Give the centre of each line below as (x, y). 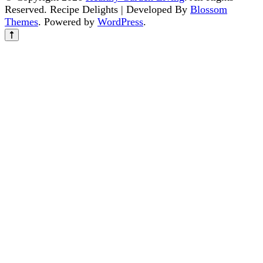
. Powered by (68, 22)
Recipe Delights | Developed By (120, 10)
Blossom (209, 10)
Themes (21, 22)
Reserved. (27, 10)
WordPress (120, 22)
